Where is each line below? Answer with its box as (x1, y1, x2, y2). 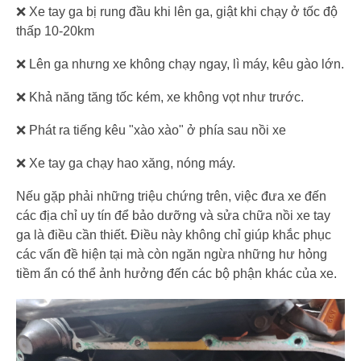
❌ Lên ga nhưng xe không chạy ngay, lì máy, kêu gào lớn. (16, 57, 344, 71)
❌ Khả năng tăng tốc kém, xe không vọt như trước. (16, 90, 304, 104)
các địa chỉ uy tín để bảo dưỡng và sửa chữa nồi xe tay (16, 209, 330, 222)
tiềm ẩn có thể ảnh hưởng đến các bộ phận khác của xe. (16, 267, 337, 280)
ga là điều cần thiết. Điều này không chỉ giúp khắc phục (16, 228, 331, 242)
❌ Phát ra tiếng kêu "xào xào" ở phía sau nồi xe (16, 123, 286, 137)
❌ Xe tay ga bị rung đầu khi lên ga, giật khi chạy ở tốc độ (16, 5, 338, 19)
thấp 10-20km (16, 24, 94, 38)
